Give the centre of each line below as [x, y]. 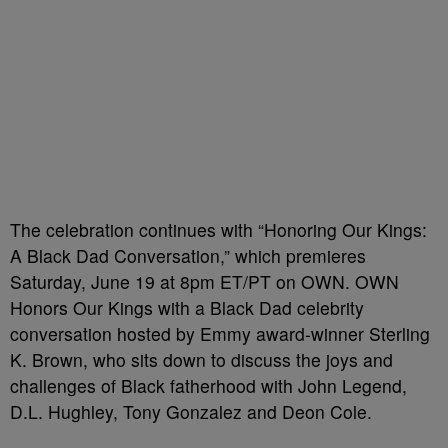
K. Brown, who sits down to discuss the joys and [201, 359]
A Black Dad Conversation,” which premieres [188, 255]
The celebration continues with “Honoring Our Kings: [218, 229]
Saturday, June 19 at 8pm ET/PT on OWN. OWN [204, 281]
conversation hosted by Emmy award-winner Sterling [220, 333]
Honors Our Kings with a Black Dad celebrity [187, 307]
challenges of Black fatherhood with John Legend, [208, 385]
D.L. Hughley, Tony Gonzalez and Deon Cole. [191, 411]
